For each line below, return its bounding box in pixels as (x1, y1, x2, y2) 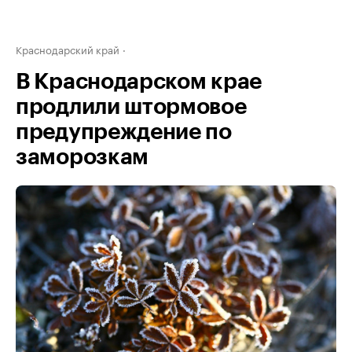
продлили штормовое (16, 96, 247, 118)
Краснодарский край (16, 41, 119, 57)
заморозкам (16, 146, 148, 168)
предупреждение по (16, 121, 232, 143)
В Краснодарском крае (16, 71, 262, 93)
